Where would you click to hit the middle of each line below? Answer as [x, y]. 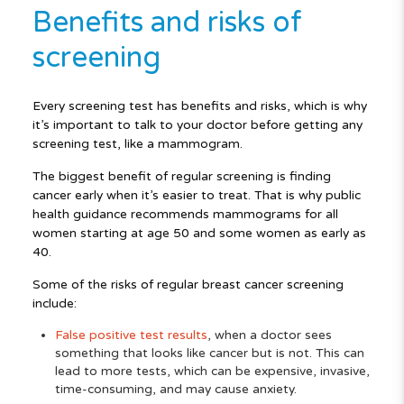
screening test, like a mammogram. [137, 144]
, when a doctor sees [269, 335]
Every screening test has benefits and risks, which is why [199, 106]
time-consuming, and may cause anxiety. [175, 390]
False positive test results [131, 335]
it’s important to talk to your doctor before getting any [197, 125]
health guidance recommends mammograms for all [185, 215]
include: [54, 304]
